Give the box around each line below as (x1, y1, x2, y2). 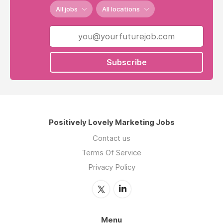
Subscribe (106, 57, 147, 68)
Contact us (93, 133, 130, 143)
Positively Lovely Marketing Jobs (48, 117, 175, 127)
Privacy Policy (88, 162, 135, 172)
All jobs (56, 5, 78, 13)
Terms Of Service (82, 148, 141, 158)
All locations (102, 5, 140, 13)
